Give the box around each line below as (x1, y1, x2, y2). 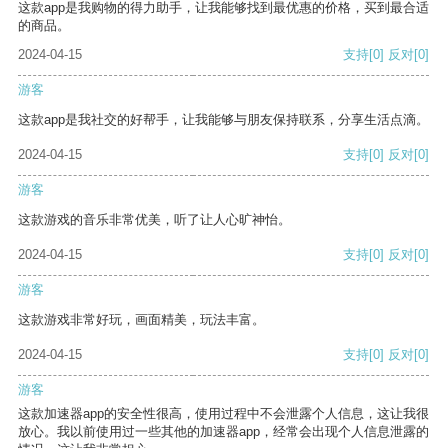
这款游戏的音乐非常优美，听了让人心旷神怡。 (18, 212, 291, 228)
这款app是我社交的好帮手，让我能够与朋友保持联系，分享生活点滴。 (18, 112, 429, 128)
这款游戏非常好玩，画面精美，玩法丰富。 (18, 312, 265, 328)
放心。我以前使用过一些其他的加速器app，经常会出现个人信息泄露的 (18, 424, 429, 440)
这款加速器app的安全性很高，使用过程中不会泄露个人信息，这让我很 (18, 406, 429, 422)
